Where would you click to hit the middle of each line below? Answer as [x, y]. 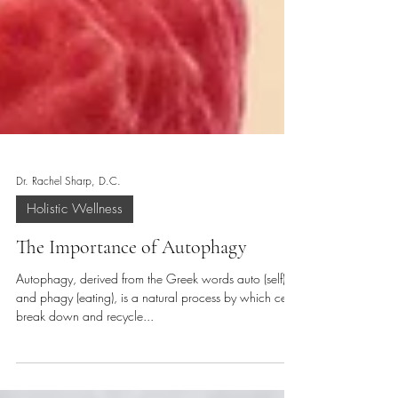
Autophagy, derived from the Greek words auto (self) [140, 367]
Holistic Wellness [75, 298]
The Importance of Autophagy [131, 336]
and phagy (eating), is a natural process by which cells [46, 386]
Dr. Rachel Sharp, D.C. [68, 269]
